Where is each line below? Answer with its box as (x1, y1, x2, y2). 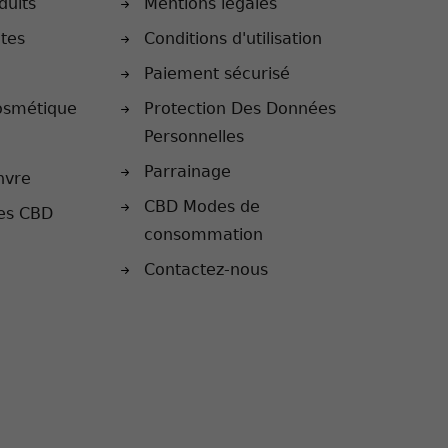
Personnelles (144, 126, 245, 146)
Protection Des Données (144, 98, 337, 118)
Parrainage (144, 161, 232, 181)
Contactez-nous (144, 259, 269, 279)
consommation (144, 224, 264, 244)
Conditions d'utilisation (144, 28, 323, 48)
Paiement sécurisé (144, 63, 291, 83)
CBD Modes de (144, 196, 261, 216)
